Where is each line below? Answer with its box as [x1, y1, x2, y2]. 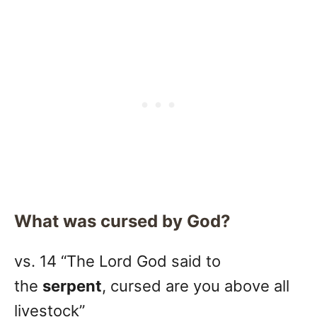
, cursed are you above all [102, 277, 289, 296]
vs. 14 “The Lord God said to [14, 252, 221, 271]
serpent [42, 277, 102, 296]
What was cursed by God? [14, 211, 230, 232]
